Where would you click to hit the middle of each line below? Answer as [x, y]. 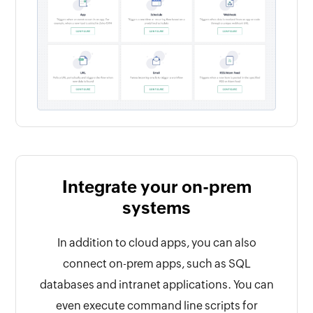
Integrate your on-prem [156, 187]
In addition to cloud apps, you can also [156, 243]
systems [156, 208]
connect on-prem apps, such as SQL [156, 264]
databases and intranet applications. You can [156, 285]
